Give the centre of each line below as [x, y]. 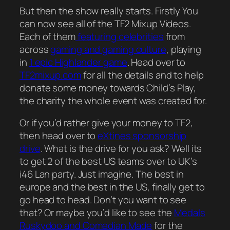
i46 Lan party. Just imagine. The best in [102, 174]
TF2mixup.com [50, 75]
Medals [190, 213]
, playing [184, 49]
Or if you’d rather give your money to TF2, [106, 123]
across [35, 49]
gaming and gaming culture [108, 49]
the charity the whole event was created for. [113, 100]
